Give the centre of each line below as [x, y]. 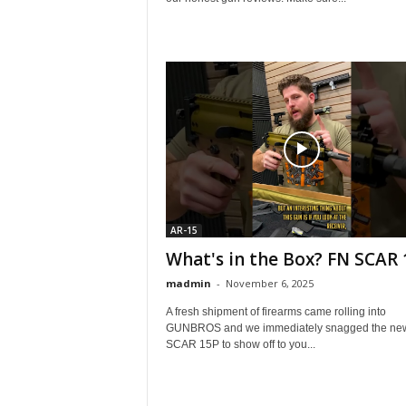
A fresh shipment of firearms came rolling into [275, 312]
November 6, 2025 [269, 283]
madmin [188, 283]
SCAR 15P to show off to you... [240, 344]
